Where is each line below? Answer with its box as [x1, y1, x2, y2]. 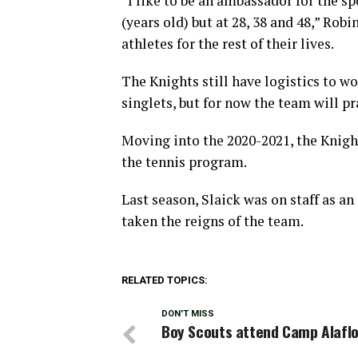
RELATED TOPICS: [121, 273, 208, 286]
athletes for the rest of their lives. [121, 34, 334, 53]
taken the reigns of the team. [121, 211, 304, 230]
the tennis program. [121, 152, 247, 171]
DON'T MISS [161, 308, 214, 319]
